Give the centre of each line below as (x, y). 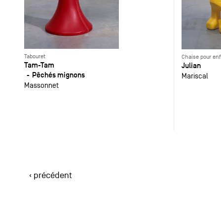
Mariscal (195, 75)
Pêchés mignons (58, 75)
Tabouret (35, 56)
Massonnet (41, 85)
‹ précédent (50, 176)
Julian (191, 65)
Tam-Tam (39, 65)
